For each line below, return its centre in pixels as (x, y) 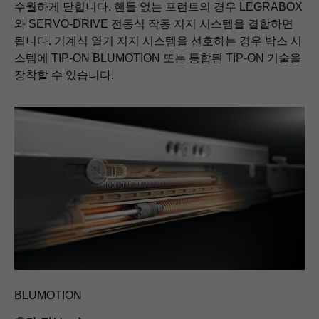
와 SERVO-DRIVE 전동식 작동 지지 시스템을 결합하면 (154, 23)
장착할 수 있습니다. (64, 75)
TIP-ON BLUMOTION (106, 58)
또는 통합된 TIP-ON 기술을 (231, 58)
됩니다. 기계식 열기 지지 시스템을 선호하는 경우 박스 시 (158, 41)
